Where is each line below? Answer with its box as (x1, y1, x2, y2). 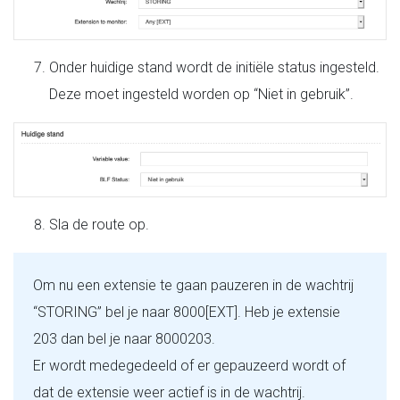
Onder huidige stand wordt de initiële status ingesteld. (49, 59, 379, 77)
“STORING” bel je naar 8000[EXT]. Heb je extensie (33, 303, 340, 321)
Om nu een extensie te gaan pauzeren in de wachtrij (33, 276, 354, 294)
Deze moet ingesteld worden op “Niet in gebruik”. (49, 86, 354, 104)
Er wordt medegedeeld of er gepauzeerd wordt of (33, 356, 346, 374)
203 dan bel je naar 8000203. (33, 329, 215, 347)
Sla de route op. (49, 215, 149, 233)
